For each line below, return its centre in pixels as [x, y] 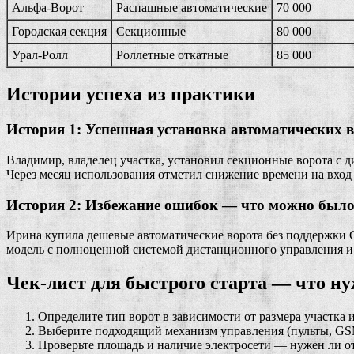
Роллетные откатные [172, 55]
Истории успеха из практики [131, 94]
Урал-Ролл [40, 55]
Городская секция [59, 32]
